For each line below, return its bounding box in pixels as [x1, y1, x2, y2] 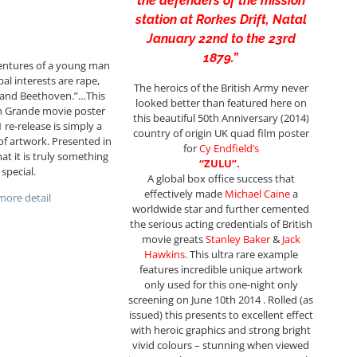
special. [2, 164, 37, 179]
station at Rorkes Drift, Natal [135, 12, 307, 28]
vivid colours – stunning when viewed [132, 338, 310, 353]
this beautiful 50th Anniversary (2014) [132, 111, 309, 126]
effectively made [143, 186, 225, 202]
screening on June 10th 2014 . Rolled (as [128, 292, 314, 308]
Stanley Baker [205, 232, 270, 247]
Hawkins [143, 247, 185, 262]
